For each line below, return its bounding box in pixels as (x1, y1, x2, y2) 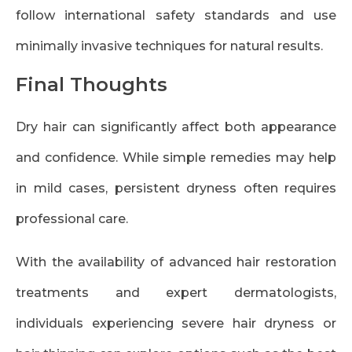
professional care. (16, 211, 128, 227)
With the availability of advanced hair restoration (16, 255, 336, 270)
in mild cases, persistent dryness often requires (16, 181, 336, 196)
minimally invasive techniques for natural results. (16, 38, 323, 54)
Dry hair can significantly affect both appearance (16, 119, 336, 135)
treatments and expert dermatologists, (16, 285, 336, 301)
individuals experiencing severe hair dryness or (16, 316, 336, 332)
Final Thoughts (16, 73, 167, 97)
